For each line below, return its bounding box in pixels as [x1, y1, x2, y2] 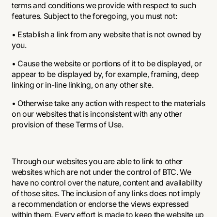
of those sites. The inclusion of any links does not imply [12, 188, 201, 198]
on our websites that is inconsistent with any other [12, 109, 182, 119]
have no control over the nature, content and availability [12, 178, 202, 187]
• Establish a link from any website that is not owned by [12, 30, 202, 39]
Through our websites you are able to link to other [12, 156, 183, 166]
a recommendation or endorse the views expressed [12, 199, 189, 209]
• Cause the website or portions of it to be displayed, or [12, 59, 202, 68]
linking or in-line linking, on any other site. [12, 80, 154, 90]
